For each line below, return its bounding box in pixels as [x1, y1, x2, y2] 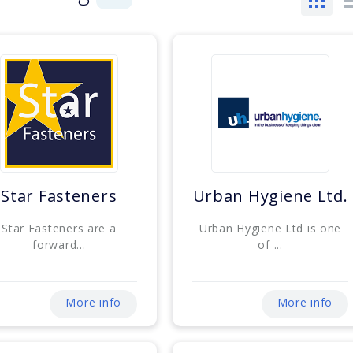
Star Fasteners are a [2, 221, 117, 236]
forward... [32, 237, 86, 253]
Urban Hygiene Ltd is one [199, 221, 342, 236]
